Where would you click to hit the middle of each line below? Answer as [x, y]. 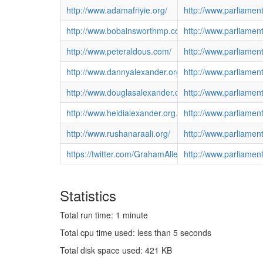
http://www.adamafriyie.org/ [117, 10]
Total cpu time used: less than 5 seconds [136, 232]
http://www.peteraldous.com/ [119, 51]
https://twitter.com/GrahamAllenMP [130, 154]
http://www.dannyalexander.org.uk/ [130, 71]
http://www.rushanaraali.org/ [118, 133]
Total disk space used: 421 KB [116, 250]
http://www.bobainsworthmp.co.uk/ [129, 30]
